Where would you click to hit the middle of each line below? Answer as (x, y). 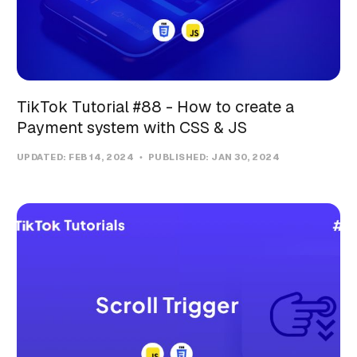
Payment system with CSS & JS (131, 127)
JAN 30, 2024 (246, 157)
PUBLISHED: (179, 157)
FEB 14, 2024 (102, 157)
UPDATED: (43, 157)
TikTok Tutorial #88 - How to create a (155, 106)
